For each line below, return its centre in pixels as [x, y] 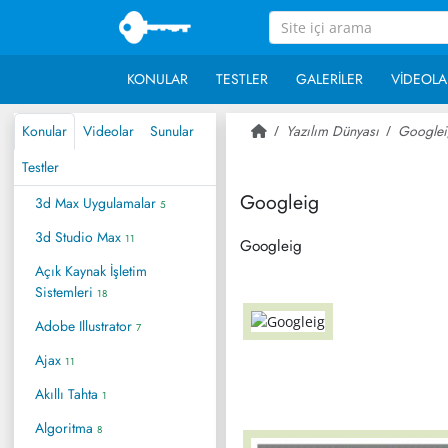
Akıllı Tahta [68, 393]
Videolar [108, 130]
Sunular [172, 130]
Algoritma [66, 427]
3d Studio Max [80, 236]
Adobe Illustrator [85, 325]
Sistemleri [66, 291]
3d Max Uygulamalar [97, 202]
